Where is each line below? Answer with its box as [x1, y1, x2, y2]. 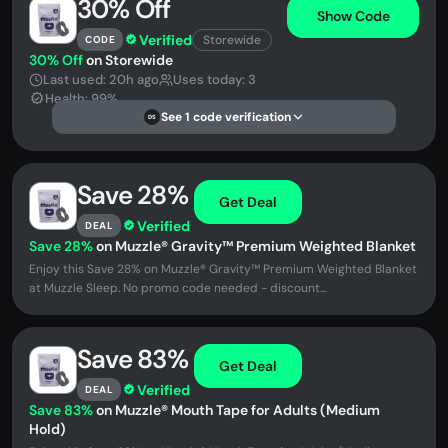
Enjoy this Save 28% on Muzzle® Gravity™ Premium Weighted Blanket [29, 261, 417, 277]
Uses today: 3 [173, 71, 256, 88]
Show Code [316, 6, 390, 25]
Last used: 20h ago [43, 71, 159, 88]
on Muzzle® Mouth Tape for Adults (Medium [93, 401, 380, 419]
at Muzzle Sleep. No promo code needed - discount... [29, 280, 326, 296]
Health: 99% [45, 90, 118, 107]
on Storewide [83, 51, 173, 69]
